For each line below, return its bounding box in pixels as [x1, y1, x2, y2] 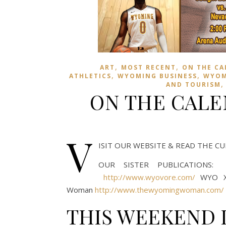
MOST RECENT [121, 63, 176, 72]
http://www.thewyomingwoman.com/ [95, 185, 224, 195]
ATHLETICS [69, 72, 111, 80]
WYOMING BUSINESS [117, 72, 197, 80]
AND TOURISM [166, 80, 221, 89]
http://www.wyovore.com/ [103, 172, 196, 182]
